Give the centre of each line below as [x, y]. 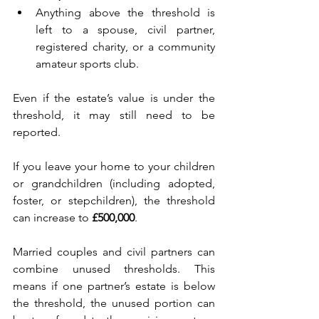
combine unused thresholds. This [114, 269]
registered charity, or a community [125, 47]
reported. [38, 132]
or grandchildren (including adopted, [114, 184]
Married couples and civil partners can [114, 252]
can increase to [52, 218]
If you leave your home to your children [114, 167]
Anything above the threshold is [125, 13]
